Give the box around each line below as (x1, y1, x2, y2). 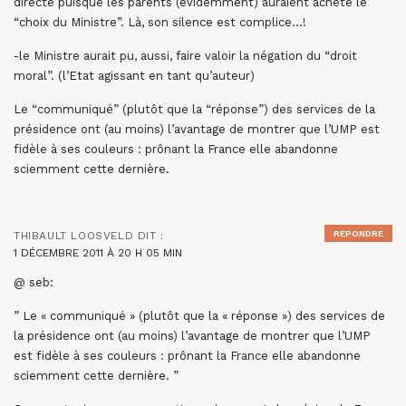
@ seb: (14, 275, 53, 289)
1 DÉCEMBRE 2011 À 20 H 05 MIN (14, 246, 182, 259)
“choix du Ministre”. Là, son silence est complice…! (14, 15, 306, 29)
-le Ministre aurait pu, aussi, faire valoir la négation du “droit (14, 49, 357, 63)
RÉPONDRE (333, 228, 383, 238)
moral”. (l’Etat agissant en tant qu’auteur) (14, 69, 255, 82)
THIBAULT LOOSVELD (14, 229, 134, 242)
